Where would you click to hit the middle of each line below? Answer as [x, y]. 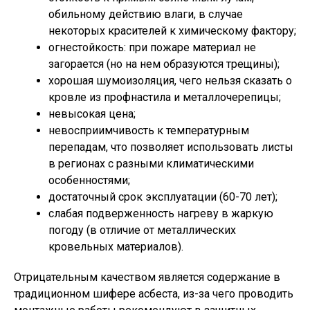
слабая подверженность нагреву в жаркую [161, 213]
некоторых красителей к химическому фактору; [172, 31]
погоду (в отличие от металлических [142, 230]
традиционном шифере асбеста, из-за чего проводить [154, 294]
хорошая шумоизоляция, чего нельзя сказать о [170, 81]
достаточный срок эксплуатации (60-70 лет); [163, 197]
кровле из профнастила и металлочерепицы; [165, 97]
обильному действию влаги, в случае [146, 14]
